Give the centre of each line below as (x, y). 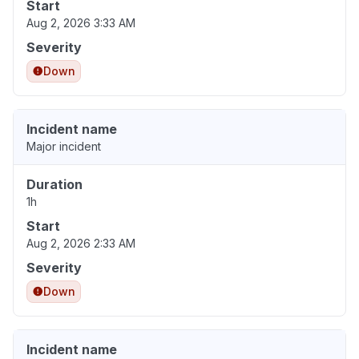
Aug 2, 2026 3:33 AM (81, 23)
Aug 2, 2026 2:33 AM (81, 244)
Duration (54, 185)
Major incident (64, 147)
